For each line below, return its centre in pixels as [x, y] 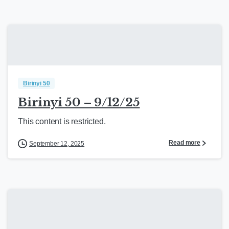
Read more [185, 143]
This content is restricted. [62, 122]
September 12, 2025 [57, 144]
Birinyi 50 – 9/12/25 [79, 102]
